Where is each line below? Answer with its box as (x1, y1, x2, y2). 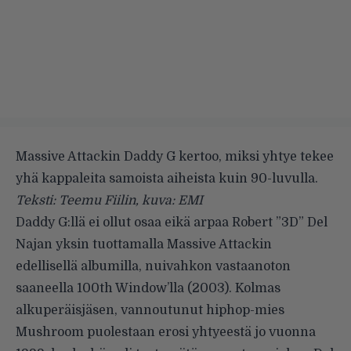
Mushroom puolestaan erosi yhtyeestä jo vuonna (16, 324, 316, 339)
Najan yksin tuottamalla (16, 237, 167, 251)
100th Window (77, 280, 167, 295)
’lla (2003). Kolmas (167, 280, 280, 295)
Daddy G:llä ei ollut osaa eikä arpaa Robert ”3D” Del (16, 215, 327, 230)
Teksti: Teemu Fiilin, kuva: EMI (16, 193, 203, 208)
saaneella (16, 280, 77, 295)
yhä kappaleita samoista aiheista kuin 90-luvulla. (16, 171, 318, 186)
